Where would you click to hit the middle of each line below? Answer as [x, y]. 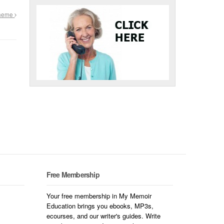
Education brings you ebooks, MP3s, [100, 206]
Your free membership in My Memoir [99, 196]
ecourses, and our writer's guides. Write [103, 216]
